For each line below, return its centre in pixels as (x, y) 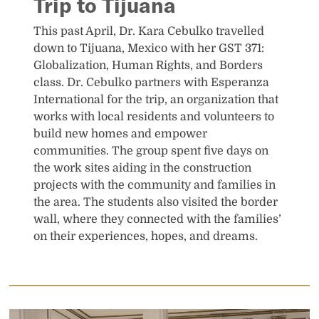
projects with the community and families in (155, 185)
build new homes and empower (121, 134)
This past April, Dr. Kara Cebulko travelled (149, 31)
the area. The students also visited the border (156, 202)
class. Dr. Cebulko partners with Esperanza (152, 82)
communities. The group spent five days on (151, 151)
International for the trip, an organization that (156, 99)
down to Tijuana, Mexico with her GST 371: (149, 48)
